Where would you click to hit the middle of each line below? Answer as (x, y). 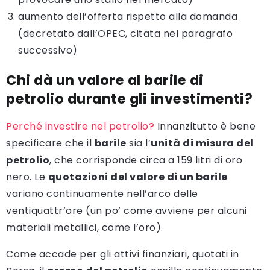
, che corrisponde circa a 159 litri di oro (146, 160)
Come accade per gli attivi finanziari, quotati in (123, 254)
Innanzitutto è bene (205, 126)
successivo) (48, 50)
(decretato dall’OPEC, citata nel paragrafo (125, 33)
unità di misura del (202, 143)
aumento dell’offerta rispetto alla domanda (128, 16)
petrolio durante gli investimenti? (129, 99)
